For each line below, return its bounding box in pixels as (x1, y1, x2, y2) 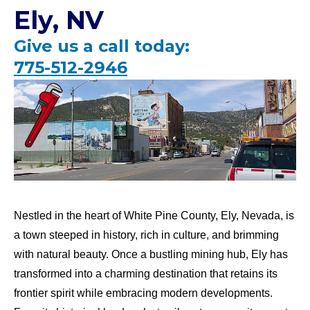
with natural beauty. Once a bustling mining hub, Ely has (14, 248, 288, 261)
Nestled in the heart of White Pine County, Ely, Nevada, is (14, 210, 294, 222)
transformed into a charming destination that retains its (14, 268, 277, 280)
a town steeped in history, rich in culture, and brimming (14, 229, 279, 241)
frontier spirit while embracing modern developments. (14, 287, 273, 300)
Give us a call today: (14, 35, 190, 56)
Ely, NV (14, 4, 104, 35)
